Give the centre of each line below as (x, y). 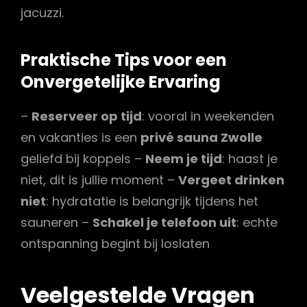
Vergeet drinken (231, 180)
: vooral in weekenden (208, 116)
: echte (257, 223)
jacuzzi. (42, 13)
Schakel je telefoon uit (164, 223)
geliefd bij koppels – (83, 159)
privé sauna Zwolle (201, 138)
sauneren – (57, 223)
